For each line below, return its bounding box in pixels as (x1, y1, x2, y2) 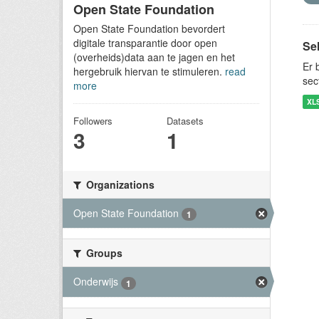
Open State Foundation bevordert (73, 21, 225, 36)
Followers (73, 114, 113, 127)
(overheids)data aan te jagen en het (73, 50, 235, 64)
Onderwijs (73, 274, 118, 289)
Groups (83, 246, 122, 261)
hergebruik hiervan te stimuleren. (73, 64, 225, 78)
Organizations (83, 177, 155, 192)
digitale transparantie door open (73, 36, 217, 50)
